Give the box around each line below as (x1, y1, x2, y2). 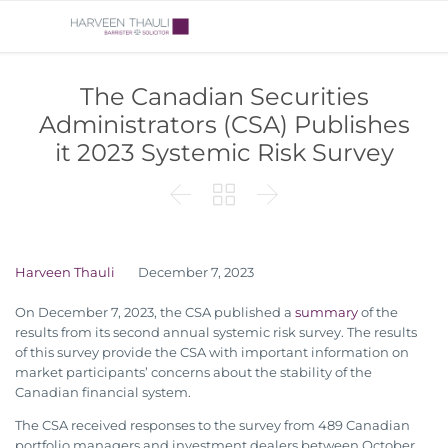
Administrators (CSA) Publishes (38, 110, 410, 139)
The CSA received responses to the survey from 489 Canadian (15, 417, 410, 434)
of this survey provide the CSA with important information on (15, 344, 409, 361)
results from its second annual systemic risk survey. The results (15, 324, 417, 341)
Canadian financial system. (15, 384, 191, 401)
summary (295, 304, 358, 321)
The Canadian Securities (79, 82, 369, 111)
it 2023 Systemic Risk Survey (54, 138, 394, 167)
